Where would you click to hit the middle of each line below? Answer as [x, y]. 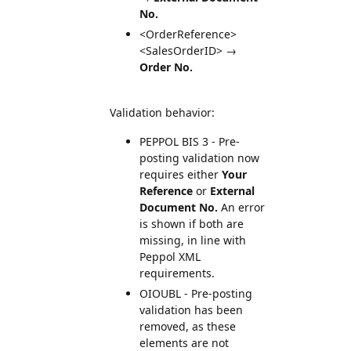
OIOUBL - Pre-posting [196, 293]
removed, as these [188, 326]
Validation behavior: [162, 112]
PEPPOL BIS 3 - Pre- [190, 141]
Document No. [179, 207]
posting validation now [199, 158]
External [232, 191]
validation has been [191, 310]
